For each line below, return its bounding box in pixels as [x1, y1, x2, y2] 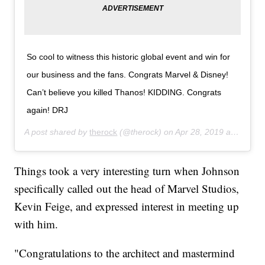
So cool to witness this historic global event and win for [27, 51, 231, 62]
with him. [14, 216, 59, 231]
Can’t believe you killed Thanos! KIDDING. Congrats [27, 87, 222, 97]
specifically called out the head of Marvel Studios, [14, 180, 240, 196]
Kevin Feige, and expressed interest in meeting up [14, 198, 240, 214]
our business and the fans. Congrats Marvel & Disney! [27, 69, 229, 79]
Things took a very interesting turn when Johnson [14, 163, 240, 178]
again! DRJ [27, 105, 69, 115]
